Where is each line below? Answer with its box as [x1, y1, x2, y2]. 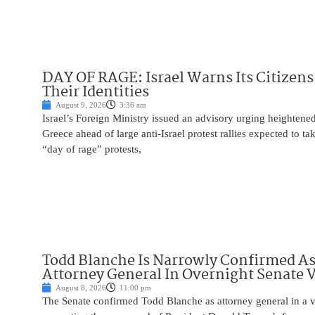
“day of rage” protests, [42, 143, 141, 155]
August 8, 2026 [56, 283, 106, 292]
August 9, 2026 [56, 101, 106, 110]
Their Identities [42, 80, 149, 105]
